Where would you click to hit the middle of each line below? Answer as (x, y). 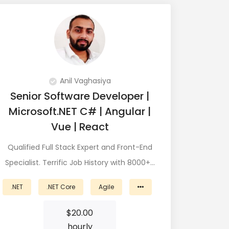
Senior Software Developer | (80, 96)
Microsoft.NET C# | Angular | (80, 111)
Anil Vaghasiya (85, 81)
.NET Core (61, 187)
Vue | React (80, 127)
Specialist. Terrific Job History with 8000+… (80, 163)
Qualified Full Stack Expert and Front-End (80, 147)
